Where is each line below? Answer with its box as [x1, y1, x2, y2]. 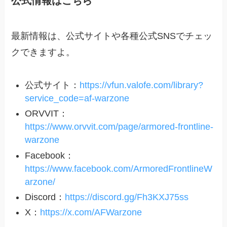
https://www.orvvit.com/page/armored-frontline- [25, 122, 214, 132]
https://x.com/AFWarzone [40, 207, 142, 218]
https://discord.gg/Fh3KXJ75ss [65, 192, 189, 202]
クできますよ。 [11, 47, 75, 57]
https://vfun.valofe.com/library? [80, 80, 204, 90]
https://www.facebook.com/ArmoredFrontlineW [25, 163, 213, 174]
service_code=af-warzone [25, 93, 130, 103]
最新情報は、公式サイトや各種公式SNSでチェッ [11, 30, 213, 41]
